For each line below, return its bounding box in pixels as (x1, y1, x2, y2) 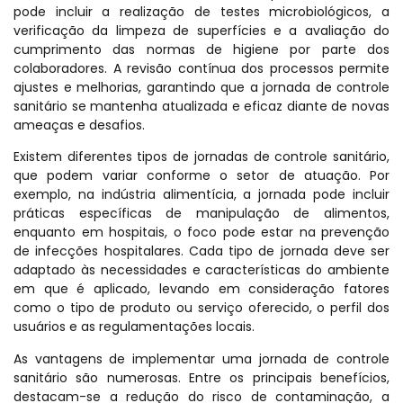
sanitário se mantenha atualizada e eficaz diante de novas (13, 96, 390, 115)
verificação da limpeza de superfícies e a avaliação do (13, 21, 390, 40)
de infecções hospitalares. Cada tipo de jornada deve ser (13, 242, 390, 261)
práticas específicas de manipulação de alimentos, (13, 204, 390, 223)
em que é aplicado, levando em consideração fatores (13, 280, 390, 299)
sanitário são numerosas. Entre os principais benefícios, (13, 368, 390, 387)
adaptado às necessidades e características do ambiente (13, 261, 390, 280)
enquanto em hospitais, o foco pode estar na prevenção (13, 223, 390, 242)
